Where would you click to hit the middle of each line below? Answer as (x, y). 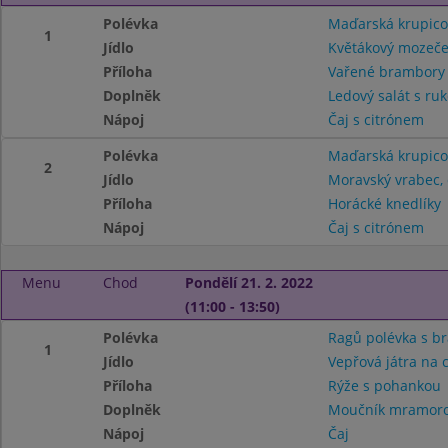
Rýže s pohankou (384, 385)
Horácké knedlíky (384, 203)
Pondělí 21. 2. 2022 (248, 282)
